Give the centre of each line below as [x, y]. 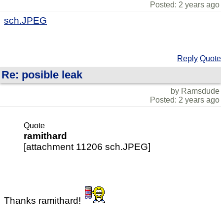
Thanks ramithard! [44, 200]
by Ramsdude [195, 91]
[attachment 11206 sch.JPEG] [87, 147]
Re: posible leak [42, 74]
